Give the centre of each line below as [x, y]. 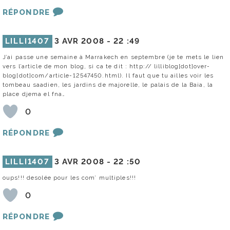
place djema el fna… [34, 94]
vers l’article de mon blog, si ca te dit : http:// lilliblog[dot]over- [107, 66]
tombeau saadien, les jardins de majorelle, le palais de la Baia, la [108, 85]
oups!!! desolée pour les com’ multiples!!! [70, 178]
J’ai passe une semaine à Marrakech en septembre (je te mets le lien [113, 57]
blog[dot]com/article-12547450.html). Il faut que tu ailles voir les [108, 76]
